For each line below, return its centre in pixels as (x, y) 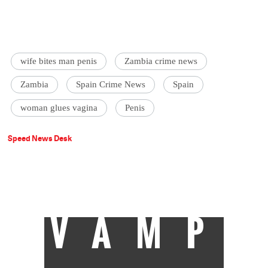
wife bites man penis (59, 61)
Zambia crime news (161, 61)
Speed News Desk (40, 138)
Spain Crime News (111, 84)
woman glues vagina (59, 107)
